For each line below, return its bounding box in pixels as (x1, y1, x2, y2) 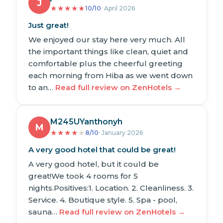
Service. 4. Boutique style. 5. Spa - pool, (28, 195, 177, 205)
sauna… (28, 207, 59, 217)
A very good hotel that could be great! (28, 144, 176, 154)
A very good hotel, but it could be (28, 159, 159, 169)
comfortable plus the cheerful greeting (28, 58, 183, 68)
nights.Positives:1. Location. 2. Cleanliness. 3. (28, 183, 194, 193)
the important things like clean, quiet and (28, 46, 188, 56)
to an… (28, 82, 55, 92)
